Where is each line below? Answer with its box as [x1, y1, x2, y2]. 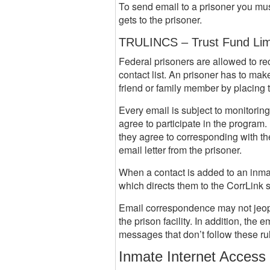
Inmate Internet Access [119, 248, 266, 265]
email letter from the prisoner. [119, 143, 242, 157]
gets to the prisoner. [119, 13, 202, 27]
